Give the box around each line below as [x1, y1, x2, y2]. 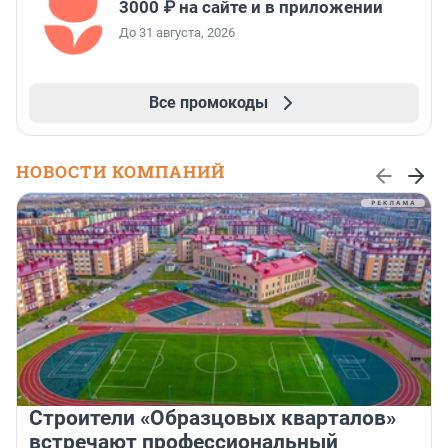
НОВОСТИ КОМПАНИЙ [16, 160, 225, 184]
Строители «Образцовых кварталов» [29, 406, 396, 431]
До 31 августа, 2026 [119, 25, 235, 41]
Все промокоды [148, 93, 268, 113]
